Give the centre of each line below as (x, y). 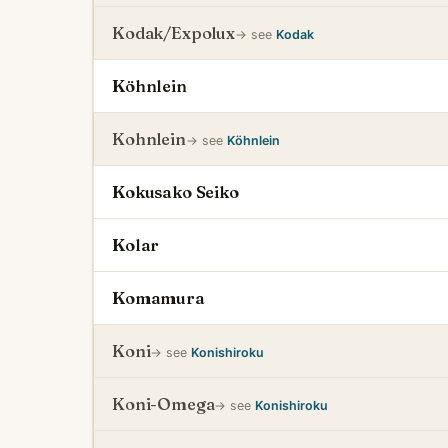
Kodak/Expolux (173, 33)
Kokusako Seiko (175, 192)
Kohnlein (149, 139)
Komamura (158, 298)
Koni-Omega (163, 404)
